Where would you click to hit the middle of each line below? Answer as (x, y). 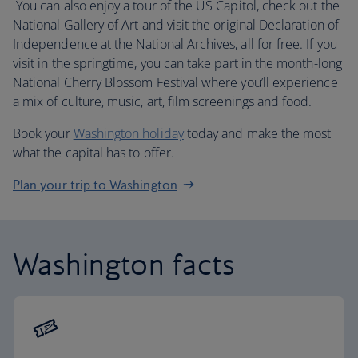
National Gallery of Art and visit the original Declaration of (176, 25)
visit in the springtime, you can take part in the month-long (177, 63)
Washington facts (124, 264)
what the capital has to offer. (93, 153)
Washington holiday (128, 133)
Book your (43, 133)
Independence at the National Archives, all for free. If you (175, 44)
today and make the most (257, 133)
